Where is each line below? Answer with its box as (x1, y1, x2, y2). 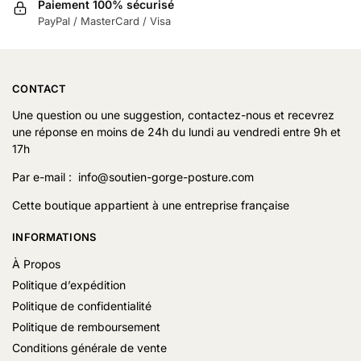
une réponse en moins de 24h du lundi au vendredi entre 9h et (12, 125, 341, 139)
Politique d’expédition (12, 277, 126, 292)
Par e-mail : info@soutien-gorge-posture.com (12, 170, 254, 185)
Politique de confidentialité (12, 298, 151, 313)
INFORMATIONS (12, 230, 97, 244)
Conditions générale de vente (12, 340, 167, 355)
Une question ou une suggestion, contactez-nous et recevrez (12, 108, 334, 122)
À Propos (12, 256, 60, 271)
